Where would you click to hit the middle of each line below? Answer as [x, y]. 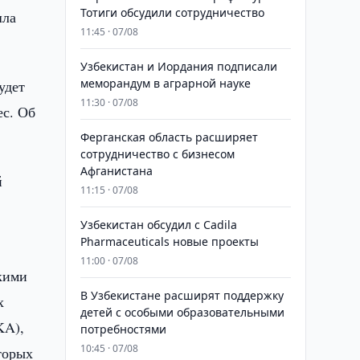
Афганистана [116, 171]
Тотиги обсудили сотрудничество [172, 12]
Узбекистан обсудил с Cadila [158, 225]
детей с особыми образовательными [182, 312]
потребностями [123, 329]
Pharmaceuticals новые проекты [169, 241]
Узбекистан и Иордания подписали [178, 66]
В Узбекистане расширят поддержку [182, 295]
